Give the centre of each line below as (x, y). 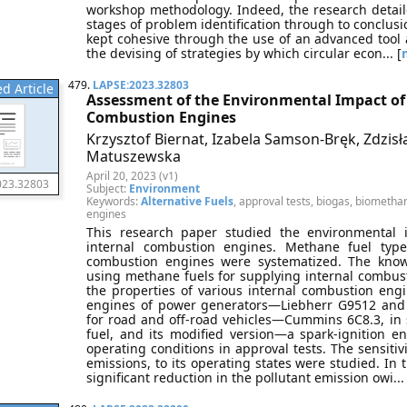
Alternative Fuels (187, 201)
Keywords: (114, 201)
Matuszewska (134, 156)
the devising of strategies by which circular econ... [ (244, 53)
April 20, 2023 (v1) (132, 176)
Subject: (108, 189)
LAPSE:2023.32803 (141, 85)
